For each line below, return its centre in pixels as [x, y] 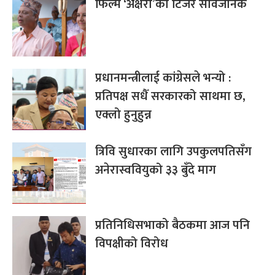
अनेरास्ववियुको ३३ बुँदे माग [156, 170]
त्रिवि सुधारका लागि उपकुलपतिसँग [173, 151]
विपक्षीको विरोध [132, 243]
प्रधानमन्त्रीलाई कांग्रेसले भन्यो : [163, 78]
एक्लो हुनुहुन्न [123, 114]
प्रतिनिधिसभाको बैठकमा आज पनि [172, 225]
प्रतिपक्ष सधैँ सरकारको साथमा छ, [170, 96]
